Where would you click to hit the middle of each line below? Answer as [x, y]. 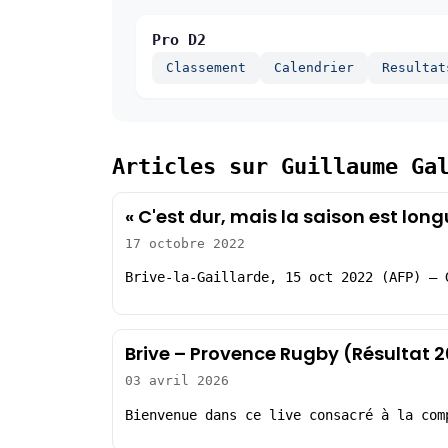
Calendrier [314, 67]
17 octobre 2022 [185, 243]
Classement [206, 67]
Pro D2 [179, 39]
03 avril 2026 [177, 381]
